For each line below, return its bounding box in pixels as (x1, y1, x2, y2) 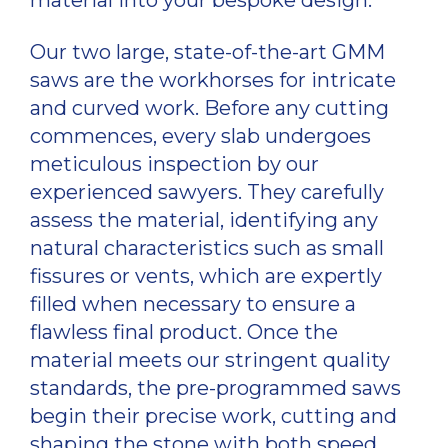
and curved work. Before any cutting (30, 95, 389, 120)
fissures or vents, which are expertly (30, 263, 382, 288)
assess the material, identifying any (30, 207, 378, 232)
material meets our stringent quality (30, 347, 390, 372)
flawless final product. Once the (30, 319, 338, 344)
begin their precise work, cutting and (30, 403, 397, 428)
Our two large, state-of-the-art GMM (30, 39, 385, 64)
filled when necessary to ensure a (30, 291, 356, 316)
